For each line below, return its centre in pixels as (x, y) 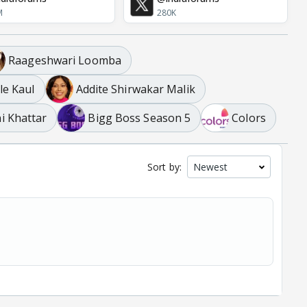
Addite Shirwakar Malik (135, 89)
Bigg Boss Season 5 (139, 118)
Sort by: (164, 167)
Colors (249, 118)
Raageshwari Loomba (65, 60)
